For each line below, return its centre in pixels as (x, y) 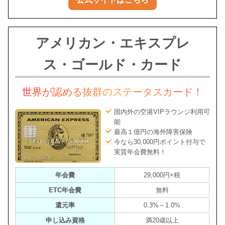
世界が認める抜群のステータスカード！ (113, 92)
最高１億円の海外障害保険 (153, 132)
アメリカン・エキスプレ (113, 43)
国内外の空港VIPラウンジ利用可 (162, 112)
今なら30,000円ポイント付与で (159, 142)
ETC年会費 (65, 190)
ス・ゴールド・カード (113, 65)
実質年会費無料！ (140, 152)
